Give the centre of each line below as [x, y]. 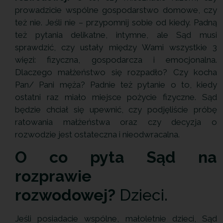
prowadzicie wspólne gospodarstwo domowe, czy [116, 10]
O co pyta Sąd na [116, 157]
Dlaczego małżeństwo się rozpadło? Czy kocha [116, 72]
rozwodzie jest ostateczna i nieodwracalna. [97, 134]
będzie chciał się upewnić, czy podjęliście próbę [116, 109]
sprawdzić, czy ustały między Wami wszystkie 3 [116, 47]
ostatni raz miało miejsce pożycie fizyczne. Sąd [116, 97]
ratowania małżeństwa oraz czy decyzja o [116, 122]
